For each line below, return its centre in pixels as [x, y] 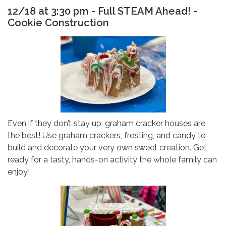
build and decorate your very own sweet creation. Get [107, 147]
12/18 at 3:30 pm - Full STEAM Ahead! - [102, 11]
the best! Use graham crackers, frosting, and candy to [107, 135]
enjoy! [19, 172]
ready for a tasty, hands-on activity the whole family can [112, 159]
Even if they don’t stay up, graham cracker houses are [106, 123]
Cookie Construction [58, 22]
